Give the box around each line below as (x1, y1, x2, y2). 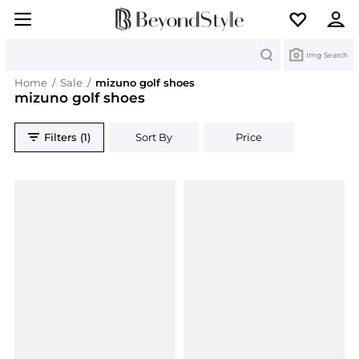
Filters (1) (44, 131, 91, 144)
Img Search (306, 50, 348, 59)
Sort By (135, 131, 173, 144)
